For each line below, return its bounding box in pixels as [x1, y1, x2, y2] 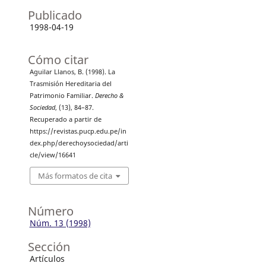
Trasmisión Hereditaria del [29, 79, 112, 88]
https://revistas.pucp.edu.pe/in [29, 126, 126, 135]
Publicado [27, 7, 82, 23]
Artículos [29, 253, 65, 265]
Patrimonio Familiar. [29, 91, 95, 100]
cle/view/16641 [29, 150, 76, 159]
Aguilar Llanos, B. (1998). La [29, 67, 115, 76]
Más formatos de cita [37, 170, 112, 182]
